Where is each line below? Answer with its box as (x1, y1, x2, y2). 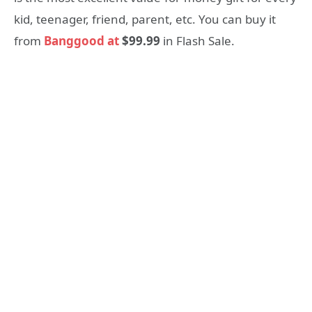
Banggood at (44, 33, 119, 49)
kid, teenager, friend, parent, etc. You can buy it (14, 11, 276, 28)
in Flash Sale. (160, 33, 235, 49)
